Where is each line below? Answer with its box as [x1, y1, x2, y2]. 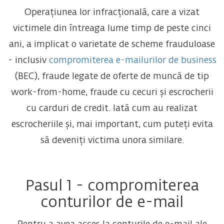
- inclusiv [7, 56, 49, 65]
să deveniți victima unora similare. [40, 136, 184, 145]
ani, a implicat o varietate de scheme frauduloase [9, 40, 215, 49]
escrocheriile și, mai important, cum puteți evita [11, 120, 213, 129]
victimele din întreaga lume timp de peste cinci [13, 24, 211, 33]
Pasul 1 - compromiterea [25, 179, 199, 194]
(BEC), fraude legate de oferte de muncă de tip [15, 72, 209, 81]
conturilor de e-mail [40, 195, 183, 211]
